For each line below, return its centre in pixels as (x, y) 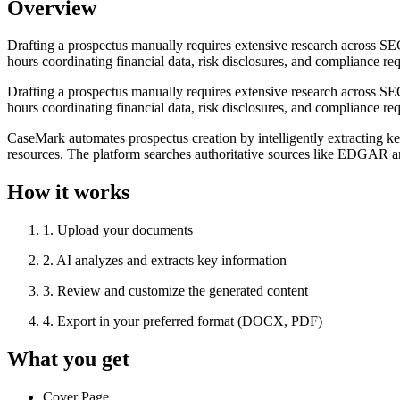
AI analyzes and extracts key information (171, 261)
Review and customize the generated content (183, 291)
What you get (68, 359)
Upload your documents (125, 230)
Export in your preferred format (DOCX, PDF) (190, 321)
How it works (68, 192)
